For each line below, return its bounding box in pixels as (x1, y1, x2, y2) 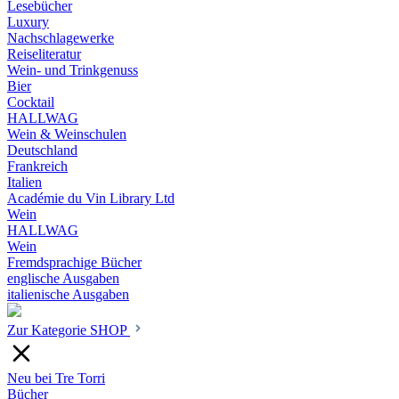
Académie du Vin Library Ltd (7, 191, 175, 206)
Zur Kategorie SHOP (7, 322, 130, 338)
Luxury (7, 14, 49, 29)
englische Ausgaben (7, 271, 119, 286)
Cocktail (7, 94, 54, 110)
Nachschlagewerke (7, 30, 114, 45)
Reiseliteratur (7, 46, 81, 61)
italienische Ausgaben (7, 287, 129, 302)
